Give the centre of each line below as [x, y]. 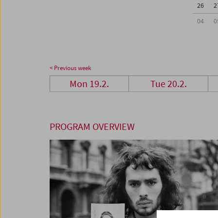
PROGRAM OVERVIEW [92, 127]
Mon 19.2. [90, 84]
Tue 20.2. [168, 84]
